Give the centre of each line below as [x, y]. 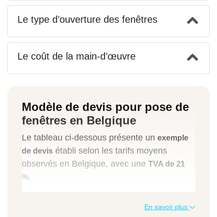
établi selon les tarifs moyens [110, 150]
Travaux [175, 201]
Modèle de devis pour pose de [105, 107]
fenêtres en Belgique [79, 120]
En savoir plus [167, 207]
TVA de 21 [167, 164]
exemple [173, 138]
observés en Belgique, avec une [85, 163]
